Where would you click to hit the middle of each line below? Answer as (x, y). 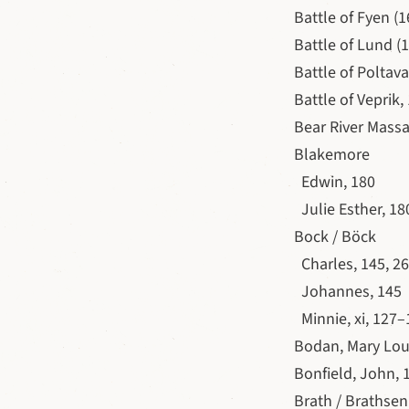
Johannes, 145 (348, 292)
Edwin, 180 (335, 182)
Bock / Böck (335, 237)
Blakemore (332, 155)
